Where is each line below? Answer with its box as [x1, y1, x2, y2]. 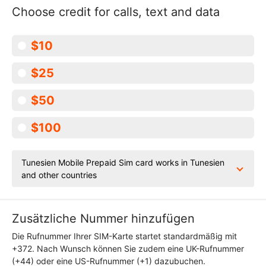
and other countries [21, 170, 97, 180]
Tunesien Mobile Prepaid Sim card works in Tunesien [21, 157, 224, 167]
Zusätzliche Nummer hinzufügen [12, 211, 195, 226]
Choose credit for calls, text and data [12, 5, 220, 19]
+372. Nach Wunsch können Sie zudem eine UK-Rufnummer [12, 243, 244, 254]
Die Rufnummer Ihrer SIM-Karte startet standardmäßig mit [12, 231, 237, 241]
